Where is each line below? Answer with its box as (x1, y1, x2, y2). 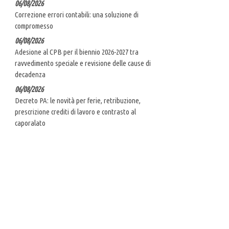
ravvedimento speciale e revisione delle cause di (15, 58, 151, 67)
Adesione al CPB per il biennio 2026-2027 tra (15, 47, 139, 56)
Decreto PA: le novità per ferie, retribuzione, (15, 96, 141, 105)
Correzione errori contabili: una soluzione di (15, 10, 139, 19)
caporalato (15, 118, 45, 127)
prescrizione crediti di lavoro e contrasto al (15, 107, 136, 116)
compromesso (15, 21, 53, 30)
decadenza (15, 70, 45, 79)
